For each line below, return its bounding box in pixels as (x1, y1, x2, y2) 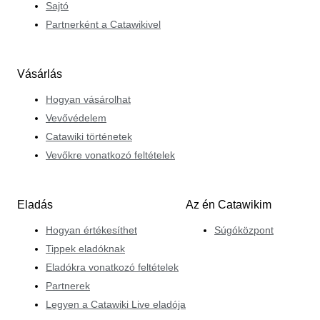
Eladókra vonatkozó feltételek (46, 261, 179, 274)
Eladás (17, 199, 53, 211)
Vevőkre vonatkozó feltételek (46, 149, 175, 161)
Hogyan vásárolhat (46, 93, 131, 105)
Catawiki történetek (46, 130, 132, 142)
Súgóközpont (214, 224, 274, 236)
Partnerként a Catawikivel (46, 18, 161, 30)
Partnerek (46, 280, 90, 292)
